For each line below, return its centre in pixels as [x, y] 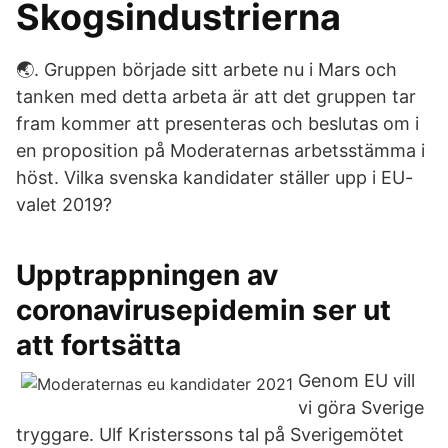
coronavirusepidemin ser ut [203, 310]
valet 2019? [64, 204]
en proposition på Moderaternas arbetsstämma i [220, 150]
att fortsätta [98, 345]
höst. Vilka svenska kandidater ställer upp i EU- [214, 177]
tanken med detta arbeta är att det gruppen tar [216, 96]
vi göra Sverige [361, 407]
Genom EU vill [356, 380]
